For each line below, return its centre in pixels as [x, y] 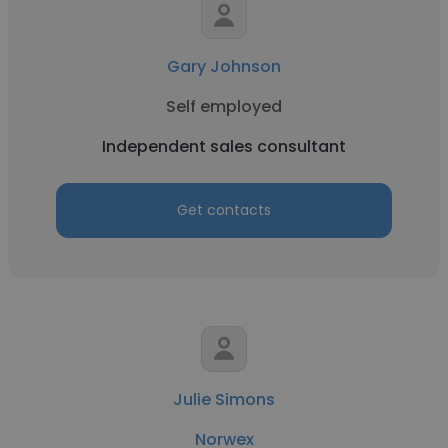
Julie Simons [224, 399]
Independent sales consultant [224, 146]
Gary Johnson [224, 66]
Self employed [224, 106]
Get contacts [224, 210]
